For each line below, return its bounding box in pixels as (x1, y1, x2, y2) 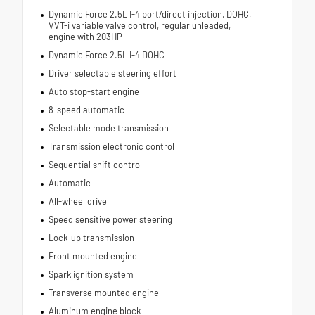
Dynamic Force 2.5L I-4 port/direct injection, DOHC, (48, 8, 251, 20)
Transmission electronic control (48, 140, 174, 152)
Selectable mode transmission (48, 122, 169, 134)
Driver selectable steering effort (48, 67, 176, 79)
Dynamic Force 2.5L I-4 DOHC (48, 49, 165, 60)
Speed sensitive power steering (48, 213, 172, 225)
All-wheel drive (48, 195, 107, 207)
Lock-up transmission (48, 231, 134, 243)
